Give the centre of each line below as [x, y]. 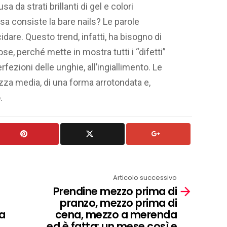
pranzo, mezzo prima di [118, 203]
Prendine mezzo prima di [115, 191]
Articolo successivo [145, 178]
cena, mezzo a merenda [116, 214]
